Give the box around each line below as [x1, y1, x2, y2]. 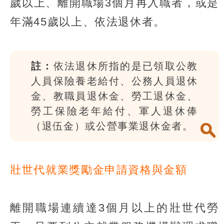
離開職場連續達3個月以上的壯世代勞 [10, 201, 219, 214]
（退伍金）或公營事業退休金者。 [31, 120, 197, 131]
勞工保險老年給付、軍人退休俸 [31, 105, 198, 116]
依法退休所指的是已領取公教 [53, 60, 198, 71]
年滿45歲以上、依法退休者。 [10, 15, 166, 28]
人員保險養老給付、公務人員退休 [31, 75, 198, 86]
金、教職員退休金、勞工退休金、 [31, 90, 198, 101]
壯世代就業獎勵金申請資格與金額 [10, 163, 187, 176]
